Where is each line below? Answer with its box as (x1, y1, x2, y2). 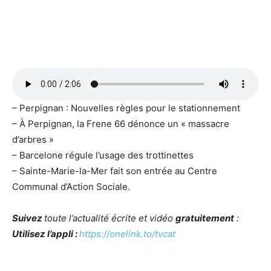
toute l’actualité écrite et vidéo (44, 212, 175, 224)
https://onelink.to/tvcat (79, 227, 175, 240)
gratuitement (175, 212, 234, 224)
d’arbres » (12, 133, 54, 145)
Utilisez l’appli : (12, 227, 79, 240)
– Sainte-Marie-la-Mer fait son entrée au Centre (12, 165, 217, 177)
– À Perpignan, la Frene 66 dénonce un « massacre (12, 117, 229, 129)
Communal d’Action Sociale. (12, 180, 130, 192)
